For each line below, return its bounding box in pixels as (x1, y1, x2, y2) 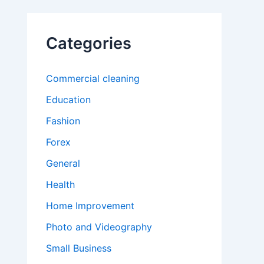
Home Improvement (46, 200, 134, 212)
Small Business (46, 242, 111, 255)
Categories (46, 34, 131, 54)
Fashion (46, 115, 80, 127)
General (46, 157, 80, 170)
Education (46, 94, 91, 106)
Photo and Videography (46, 221, 152, 233)
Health (46, 179, 75, 191)
